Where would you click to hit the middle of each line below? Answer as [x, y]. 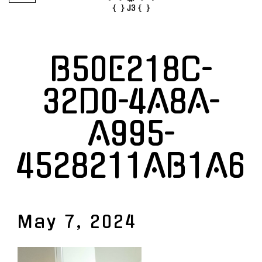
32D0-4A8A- [131, 102]
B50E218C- [131, 70]
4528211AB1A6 [131, 166]
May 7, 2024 [77, 221]
